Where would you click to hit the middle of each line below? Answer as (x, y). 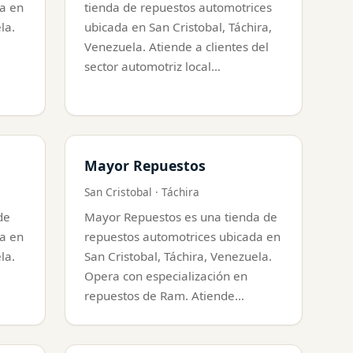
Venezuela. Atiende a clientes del (176, 46)
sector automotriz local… (152, 66)
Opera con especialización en (166, 275)
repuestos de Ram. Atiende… (164, 295)
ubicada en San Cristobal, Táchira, (178, 26)
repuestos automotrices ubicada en (182, 236)
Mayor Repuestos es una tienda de (181, 216)
